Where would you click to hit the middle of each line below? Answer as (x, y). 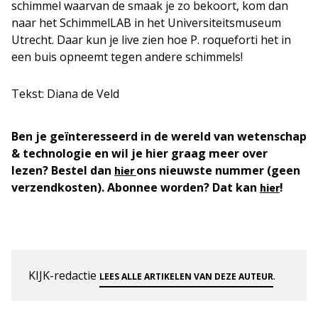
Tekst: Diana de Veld (65, 93)
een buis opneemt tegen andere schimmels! (127, 56)
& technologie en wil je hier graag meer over (139, 153)
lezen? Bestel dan (63, 170)
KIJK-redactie (64, 275)
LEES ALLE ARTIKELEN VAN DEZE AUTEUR (186, 276)
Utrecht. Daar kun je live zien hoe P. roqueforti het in (151, 39)
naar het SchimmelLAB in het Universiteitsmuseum (146, 22)
